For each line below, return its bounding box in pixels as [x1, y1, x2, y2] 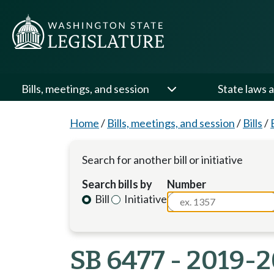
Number [167, 177, 207, 191]
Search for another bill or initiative [82, 153, 243, 166]
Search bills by [82, 177, 152, 191]
